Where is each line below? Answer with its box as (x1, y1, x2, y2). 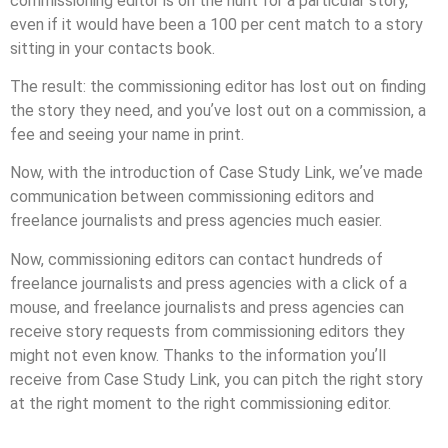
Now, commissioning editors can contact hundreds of (10, 249, 383, 269)
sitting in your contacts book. (10, 38, 215, 58)
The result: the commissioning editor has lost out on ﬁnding (10, 76, 426, 96)
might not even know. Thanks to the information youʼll (10, 345, 386, 365)
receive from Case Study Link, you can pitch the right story (10, 369, 423, 389)
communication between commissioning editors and (10, 187, 374, 207)
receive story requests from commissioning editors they (10, 321, 405, 341)
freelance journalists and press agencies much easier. (10, 211, 382, 231)
